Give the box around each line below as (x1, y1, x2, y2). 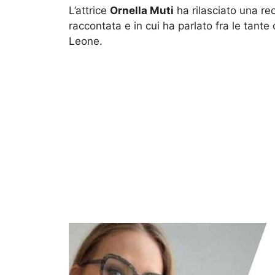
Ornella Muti (110, 4, 174, 17)
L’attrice (69, 4, 110, 17)
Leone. (69, 34, 103, 47)
